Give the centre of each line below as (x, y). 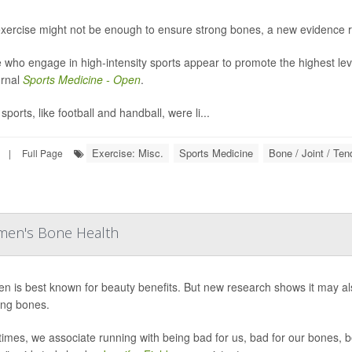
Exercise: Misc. (128, 152)
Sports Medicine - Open (81, 79)
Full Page (42, 152)
